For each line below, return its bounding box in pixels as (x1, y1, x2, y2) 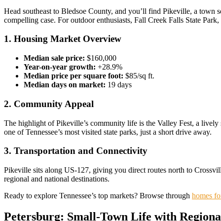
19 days (106, 80, 132, 89)
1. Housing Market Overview (4, 34, 121, 44)
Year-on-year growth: (24, 63, 96, 72)
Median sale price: (24, 54, 85, 63)
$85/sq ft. (123, 72, 154, 80)
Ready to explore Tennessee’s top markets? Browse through (4, 191, 192, 200)
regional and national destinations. (4, 175, 110, 183)
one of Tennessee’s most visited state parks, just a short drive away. (4, 127, 212, 136)
